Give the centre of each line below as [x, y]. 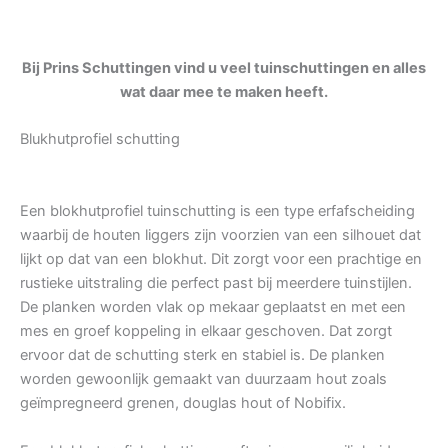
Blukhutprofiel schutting [100, 139]
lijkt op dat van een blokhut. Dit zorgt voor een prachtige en [221, 259]
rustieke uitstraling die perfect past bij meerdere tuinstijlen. [216, 283]
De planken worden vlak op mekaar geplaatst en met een [213, 307]
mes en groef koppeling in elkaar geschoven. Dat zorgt [206, 331]
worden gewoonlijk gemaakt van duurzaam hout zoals [203, 379]
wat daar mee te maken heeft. [224, 91]
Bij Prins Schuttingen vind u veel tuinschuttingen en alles [224, 67]
